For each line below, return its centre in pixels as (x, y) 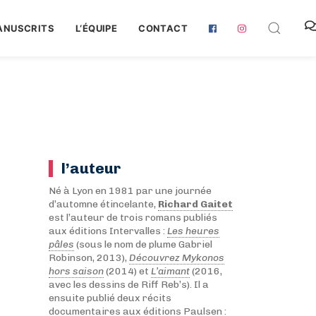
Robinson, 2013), (89, 258)
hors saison (76, 271)
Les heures (193, 231)
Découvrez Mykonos (176, 258)
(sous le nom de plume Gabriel (143, 244)
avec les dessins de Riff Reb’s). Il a (128, 285)
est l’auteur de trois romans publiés (133, 218)
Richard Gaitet (195, 204)
